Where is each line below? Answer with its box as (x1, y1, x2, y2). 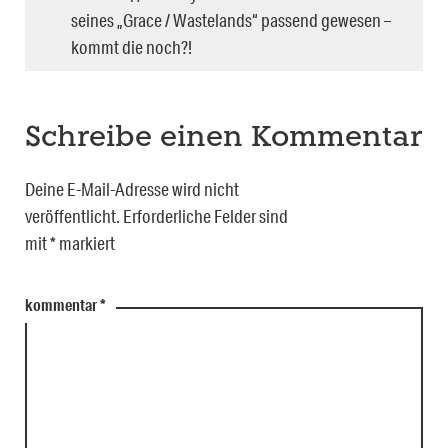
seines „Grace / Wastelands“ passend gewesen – (71, 8, 391, 31)
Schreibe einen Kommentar (25, 123, 422, 153)
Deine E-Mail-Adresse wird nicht (25, 177, 239, 200)
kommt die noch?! (71, 35, 192, 58)
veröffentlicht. (25, 204, 120, 227)
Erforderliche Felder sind (123, 204, 288, 227)
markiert (56, 231, 115, 254)
